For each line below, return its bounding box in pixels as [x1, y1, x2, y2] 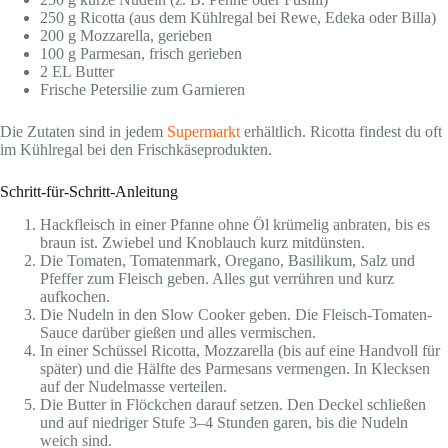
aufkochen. [40, 287, 110, 305]
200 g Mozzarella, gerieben [40, 26, 212, 44]
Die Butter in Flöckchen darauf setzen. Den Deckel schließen [40, 395, 426, 413]
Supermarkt [167, 122, 240, 140]
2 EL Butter [40, 62, 114, 80]
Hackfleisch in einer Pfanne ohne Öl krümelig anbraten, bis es [40, 215, 430, 233]
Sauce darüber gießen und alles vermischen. [40, 323, 316, 341]
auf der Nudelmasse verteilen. [40, 377, 227, 395]
